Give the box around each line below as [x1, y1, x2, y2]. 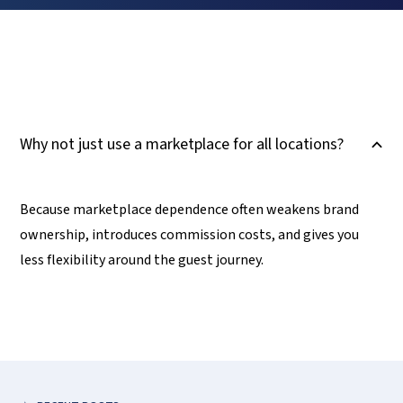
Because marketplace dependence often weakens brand [20, 200, 360, 219]
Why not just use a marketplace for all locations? [20, 133, 345, 156]
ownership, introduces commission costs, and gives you [20, 225, 360, 245]
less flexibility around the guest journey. [20, 250, 264, 270]
